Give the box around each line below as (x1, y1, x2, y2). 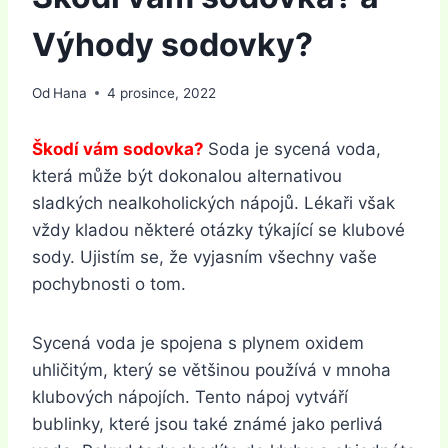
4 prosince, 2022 (107, 84, 217, 101)
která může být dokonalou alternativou (32, 165, 342, 186)
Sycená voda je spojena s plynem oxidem (32, 332, 364, 353)
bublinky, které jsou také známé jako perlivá (32, 413, 383, 434)
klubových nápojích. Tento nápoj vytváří (32, 386, 348, 407)
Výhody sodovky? (32, 25, 313, 65)
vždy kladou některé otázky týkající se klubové (32, 219, 405, 240)
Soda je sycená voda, (208, 138, 381, 159)
